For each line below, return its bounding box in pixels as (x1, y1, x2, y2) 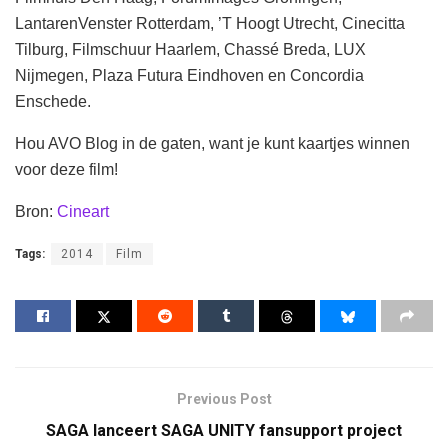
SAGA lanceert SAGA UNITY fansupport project (46, 420, 402, 440)
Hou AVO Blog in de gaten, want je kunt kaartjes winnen (15, 135, 410, 153)
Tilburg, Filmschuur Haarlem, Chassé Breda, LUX (15, 41, 366, 59)
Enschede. (15, 93, 91, 111)
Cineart (57, 203, 109, 221)
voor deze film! (15, 161, 118, 179)
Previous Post (176, 390, 272, 407)
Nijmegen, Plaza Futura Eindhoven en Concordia (15, 67, 364, 85)
